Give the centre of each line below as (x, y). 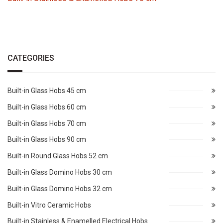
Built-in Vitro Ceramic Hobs (49, 205)
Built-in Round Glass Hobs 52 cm (58, 156)
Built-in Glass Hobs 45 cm (47, 91)
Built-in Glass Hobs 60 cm (47, 107)
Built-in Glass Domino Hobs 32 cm (60, 188)
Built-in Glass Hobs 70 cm (47, 123)
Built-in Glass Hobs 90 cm (47, 140)
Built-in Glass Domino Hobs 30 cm (60, 172)
